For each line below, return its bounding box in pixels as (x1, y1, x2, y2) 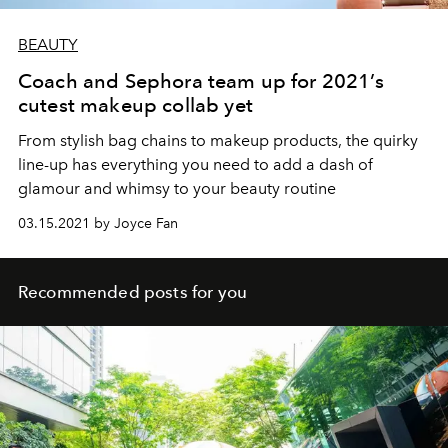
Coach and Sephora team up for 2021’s (18, 69, 384, 94)
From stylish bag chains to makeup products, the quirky (18, 131, 418, 151)
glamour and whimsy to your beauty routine (18, 179, 336, 199)
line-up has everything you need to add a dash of (18, 155, 373, 175)
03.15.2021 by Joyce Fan (18, 215, 178, 233)
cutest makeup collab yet (18, 93, 253, 118)
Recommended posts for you (18, 282, 247, 303)
